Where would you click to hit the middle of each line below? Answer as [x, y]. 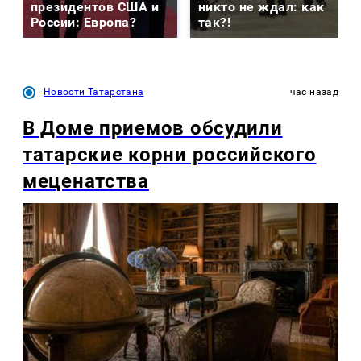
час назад [314, 92]
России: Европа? [84, 23]
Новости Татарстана [94, 92]
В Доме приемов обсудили [153, 129]
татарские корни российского [170, 155]
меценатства [86, 182]
